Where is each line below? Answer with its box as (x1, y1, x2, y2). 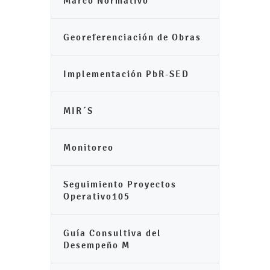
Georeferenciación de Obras (63, 31, 201, 43)
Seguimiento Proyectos (63, 178, 177, 190)
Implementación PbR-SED (63, 68, 189, 80)
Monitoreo (63, 142, 114, 153)
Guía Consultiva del (63, 227, 162, 239)
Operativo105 (63, 190, 130, 202)
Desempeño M (63, 239, 130, 251)
